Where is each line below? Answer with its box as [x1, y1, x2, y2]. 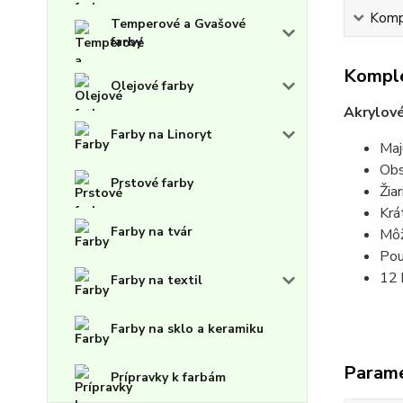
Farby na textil [111, 271, 202, 289]
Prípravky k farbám [111, 368, 226, 386]
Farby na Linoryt [111, 125, 212, 143]
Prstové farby [111, 174, 193, 192]
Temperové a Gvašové [111, 14, 246, 32]
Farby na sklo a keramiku [111, 319, 264, 337]
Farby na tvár [111, 222, 193, 240]
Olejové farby [111, 76, 193, 94]
